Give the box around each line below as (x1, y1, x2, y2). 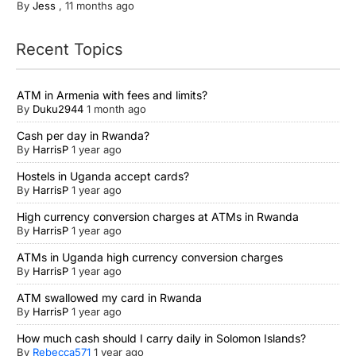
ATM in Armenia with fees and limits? (17, 88, 207, 103)
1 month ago (87, 103, 146, 116)
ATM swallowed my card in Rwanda (17, 291, 202, 305)
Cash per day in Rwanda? (17, 129, 149, 143)
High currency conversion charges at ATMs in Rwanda (17, 210, 299, 224)
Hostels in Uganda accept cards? (17, 169, 189, 184)
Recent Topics (16, 40, 123, 60)
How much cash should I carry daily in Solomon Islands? (17, 331, 306, 346)
